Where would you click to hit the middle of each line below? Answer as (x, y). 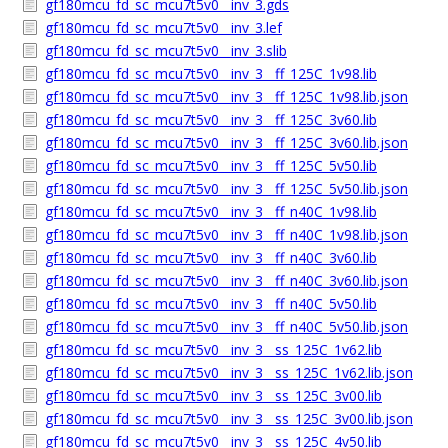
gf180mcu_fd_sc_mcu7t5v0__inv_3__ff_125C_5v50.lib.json (226, 188)
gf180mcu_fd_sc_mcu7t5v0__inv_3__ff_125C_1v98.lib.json (226, 96)
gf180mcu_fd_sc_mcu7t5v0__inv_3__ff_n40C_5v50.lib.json (226, 326)
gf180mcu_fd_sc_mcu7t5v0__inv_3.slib (166, 50)
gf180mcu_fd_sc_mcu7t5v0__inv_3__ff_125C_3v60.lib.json (226, 142)
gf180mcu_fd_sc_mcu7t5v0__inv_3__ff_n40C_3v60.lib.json (226, 280)
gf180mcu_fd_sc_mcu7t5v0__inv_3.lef (163, 27)
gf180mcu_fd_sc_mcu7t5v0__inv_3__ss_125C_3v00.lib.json (229, 418)
